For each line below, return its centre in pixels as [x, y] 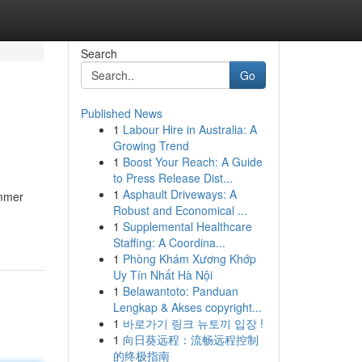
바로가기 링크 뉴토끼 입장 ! [193, 323]
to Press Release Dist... [173, 178]
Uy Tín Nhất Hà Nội [162, 275]
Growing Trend [151, 145]
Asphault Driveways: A [179, 194]
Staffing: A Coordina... [169, 242]
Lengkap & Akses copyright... [187, 307]
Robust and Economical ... [180, 210]
